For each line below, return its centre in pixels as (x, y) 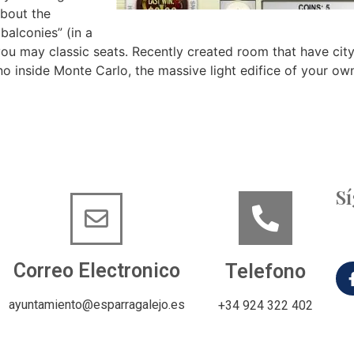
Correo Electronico (96, 270)
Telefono (266, 272)
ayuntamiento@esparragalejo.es (96, 304)
